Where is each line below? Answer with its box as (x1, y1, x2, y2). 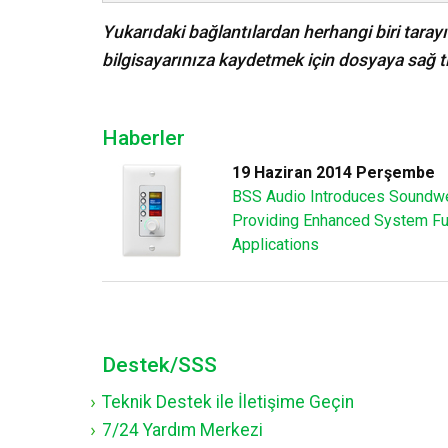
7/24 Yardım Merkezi (102, 419, 263, 440)
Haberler (102, 126, 185, 150)
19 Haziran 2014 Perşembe (231, 163, 435, 182)
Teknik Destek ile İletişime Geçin (102, 391, 354, 412)
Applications (231, 235, 319, 254)
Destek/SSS (102, 352, 217, 377)
